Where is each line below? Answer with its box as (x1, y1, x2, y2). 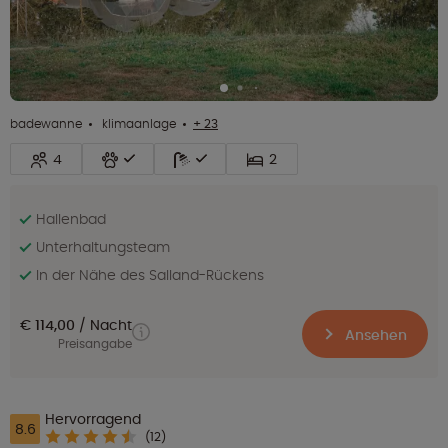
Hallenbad (36, 208, 106, 229)
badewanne (10, 114, 82, 132)
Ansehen (341, 324, 407, 345)
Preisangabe (58, 335, 132, 352)
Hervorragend (45, 408, 141, 429)
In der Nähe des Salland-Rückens (36, 264, 264, 285)
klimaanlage (99, 114, 176, 132)
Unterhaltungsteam (36, 236, 170, 257)
